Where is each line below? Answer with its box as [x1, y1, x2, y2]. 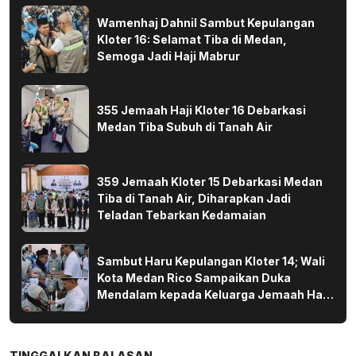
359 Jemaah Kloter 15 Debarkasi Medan [97, 174, 323, 188]
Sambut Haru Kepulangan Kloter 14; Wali [97, 253, 325, 268]
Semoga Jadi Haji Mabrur [97, 48, 240, 63]
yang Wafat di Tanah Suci [97, 304, 241, 318]
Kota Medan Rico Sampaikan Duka [97, 270, 291, 284]
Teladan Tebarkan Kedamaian [97, 207, 266, 222]
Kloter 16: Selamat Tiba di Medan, [97, 32, 287, 46]
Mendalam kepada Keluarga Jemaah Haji [97, 287, 329, 301]
